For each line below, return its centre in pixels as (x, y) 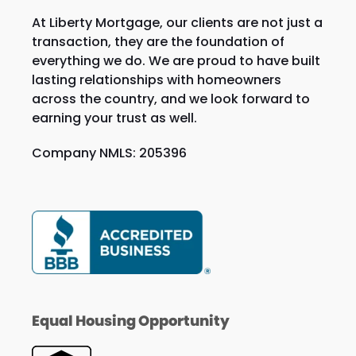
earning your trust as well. (114, 118)
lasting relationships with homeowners (156, 80)
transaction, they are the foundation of (158, 42)
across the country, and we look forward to (170, 99)
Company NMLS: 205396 (109, 153)
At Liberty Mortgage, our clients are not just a (177, 23)
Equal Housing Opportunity (130, 321)
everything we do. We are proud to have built (176, 61)
